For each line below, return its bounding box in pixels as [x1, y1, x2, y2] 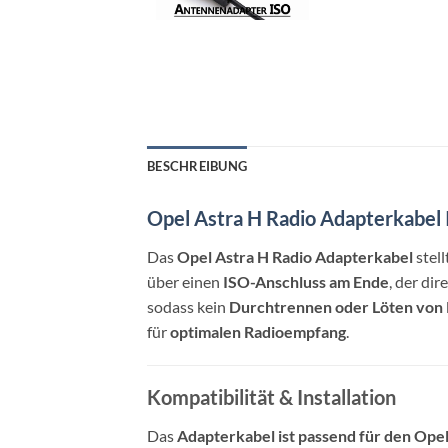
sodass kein [147, 297, 229, 317]
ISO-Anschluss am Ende [223, 272, 389, 292]
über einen [147, 272, 223, 292]
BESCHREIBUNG [147, 158, 248, 175]
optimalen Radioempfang [170, 322, 346, 342]
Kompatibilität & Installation [147, 385, 396, 410]
